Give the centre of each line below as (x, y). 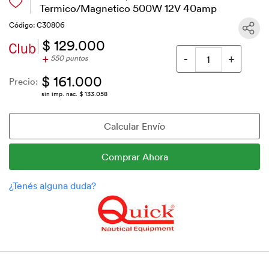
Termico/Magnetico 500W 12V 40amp (128, 8)
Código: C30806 (37, 25)
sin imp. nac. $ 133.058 (74, 93)
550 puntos (68, 58)
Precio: (23, 81)
